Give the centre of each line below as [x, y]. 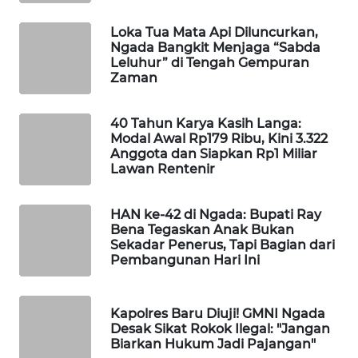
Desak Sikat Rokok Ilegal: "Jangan [220, 328]
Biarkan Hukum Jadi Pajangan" [213, 344]
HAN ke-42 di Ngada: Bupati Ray [216, 215]
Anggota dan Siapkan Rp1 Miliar [214, 154]
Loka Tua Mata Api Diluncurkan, [214, 33]
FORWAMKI [59, 159]
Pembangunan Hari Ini [185, 261]
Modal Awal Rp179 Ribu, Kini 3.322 [219, 139]
